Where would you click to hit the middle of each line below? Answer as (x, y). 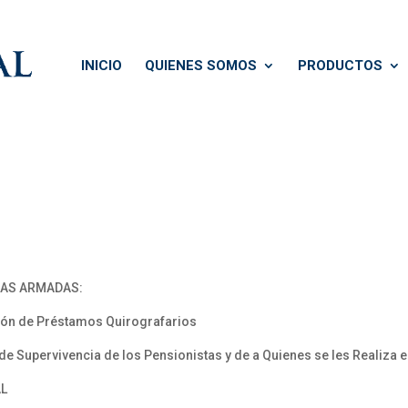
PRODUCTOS (340, 66)
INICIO (102, 66)
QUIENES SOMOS (201, 66)
